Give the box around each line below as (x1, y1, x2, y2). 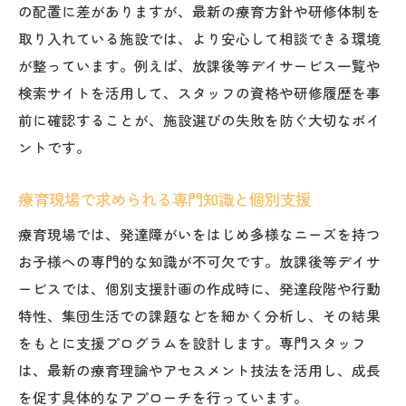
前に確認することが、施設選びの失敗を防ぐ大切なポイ (18, 109, 381, 130)
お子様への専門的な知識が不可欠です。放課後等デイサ (18, 250, 381, 271)
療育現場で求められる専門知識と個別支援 (18, 187, 311, 210)
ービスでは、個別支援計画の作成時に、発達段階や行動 (18, 277, 381, 298)
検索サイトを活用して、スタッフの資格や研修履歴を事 (18, 82, 381, 102)
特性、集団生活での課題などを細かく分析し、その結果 (18, 304, 381, 325)
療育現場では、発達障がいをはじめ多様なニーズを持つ (18, 223, 381, 244)
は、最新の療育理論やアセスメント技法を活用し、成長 (18, 359, 381, 380)
